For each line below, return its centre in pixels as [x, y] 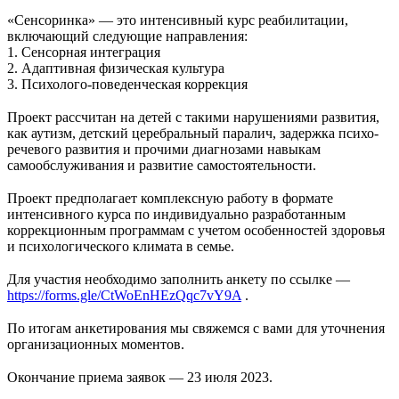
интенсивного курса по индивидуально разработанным [176, 214]
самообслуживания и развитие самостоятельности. [162, 165]
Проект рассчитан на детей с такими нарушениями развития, [193, 117]
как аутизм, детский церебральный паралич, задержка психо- [193, 133]
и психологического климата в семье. [121, 246]
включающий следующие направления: [127, 36]
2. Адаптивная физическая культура [116, 68]
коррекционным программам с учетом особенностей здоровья [196, 230]
